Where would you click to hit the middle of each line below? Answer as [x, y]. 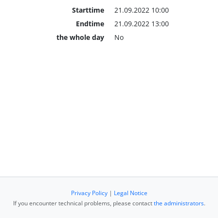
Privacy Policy [89, 193]
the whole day [80, 37]
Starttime [88, 10]
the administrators [179, 203]
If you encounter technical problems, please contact [83, 203]
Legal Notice [130, 193]
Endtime [90, 23]
